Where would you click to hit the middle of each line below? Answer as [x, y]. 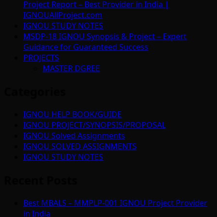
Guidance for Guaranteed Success [86, 47]
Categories [35, 91]
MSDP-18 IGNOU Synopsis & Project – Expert [105, 36]
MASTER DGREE [71, 68]
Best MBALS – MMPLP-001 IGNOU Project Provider [115, 203]
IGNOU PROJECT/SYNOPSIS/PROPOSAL [94, 125]
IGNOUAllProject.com [63, 15]
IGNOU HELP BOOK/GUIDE [72, 114]
